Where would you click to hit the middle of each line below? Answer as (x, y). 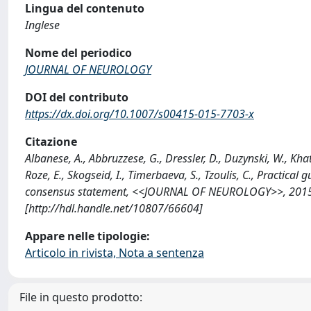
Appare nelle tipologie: (87, 236)
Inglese (42, 25)
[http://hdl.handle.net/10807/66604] (114, 208)
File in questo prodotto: (81, 297)
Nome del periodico (78, 53)
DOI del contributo (77, 97)
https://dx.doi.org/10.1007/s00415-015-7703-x (140, 114)
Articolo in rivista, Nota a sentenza (115, 253)
